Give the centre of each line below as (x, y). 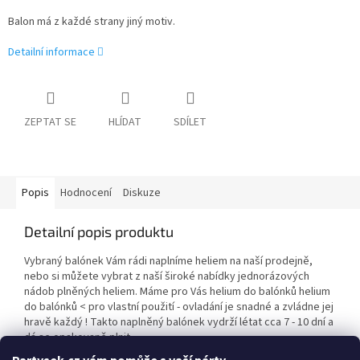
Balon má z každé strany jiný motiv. (92, 22)
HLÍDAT (125, 123)
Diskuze (142, 193)
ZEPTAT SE (50, 123)
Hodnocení (86, 193)
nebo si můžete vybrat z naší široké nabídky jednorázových (167, 277)
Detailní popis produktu (99, 232)
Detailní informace (51, 53)
